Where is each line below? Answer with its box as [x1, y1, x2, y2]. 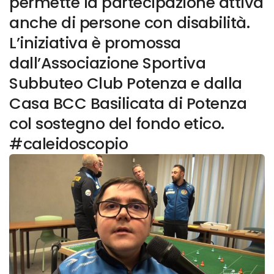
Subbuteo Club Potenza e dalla [9, 72, 242, 95]
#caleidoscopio [9, 133, 128, 155]
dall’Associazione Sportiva [9, 52, 206, 75]
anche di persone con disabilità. [9, 12, 250, 34]
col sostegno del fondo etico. [9, 113, 224, 135]
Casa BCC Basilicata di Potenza [9, 92, 246, 115]
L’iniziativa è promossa [9, 32, 181, 54]
